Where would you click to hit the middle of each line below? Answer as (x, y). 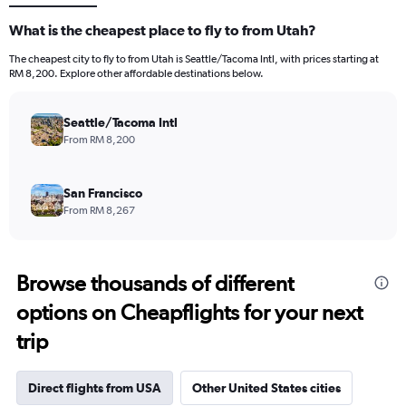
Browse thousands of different (155, 284)
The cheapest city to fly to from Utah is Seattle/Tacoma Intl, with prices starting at (194, 59)
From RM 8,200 (99, 140)
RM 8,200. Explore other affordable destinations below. (136, 74)
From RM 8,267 (99, 211)
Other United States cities (266, 388)
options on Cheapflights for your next (189, 313)
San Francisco (103, 193)
